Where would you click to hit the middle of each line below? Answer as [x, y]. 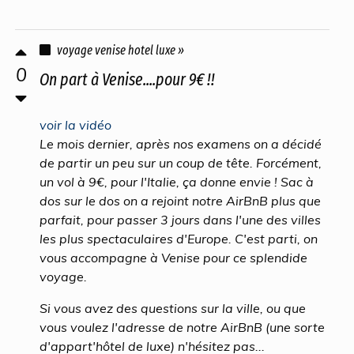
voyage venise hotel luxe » [121, 50]
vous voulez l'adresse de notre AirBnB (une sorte [182, 327]
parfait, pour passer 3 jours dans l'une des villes [180, 220]
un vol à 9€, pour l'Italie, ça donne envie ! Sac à [177, 182]
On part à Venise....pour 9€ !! [127, 80]
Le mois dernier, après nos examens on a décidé [181, 144]
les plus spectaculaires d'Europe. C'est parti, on [179, 239]
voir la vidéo [75, 125]
